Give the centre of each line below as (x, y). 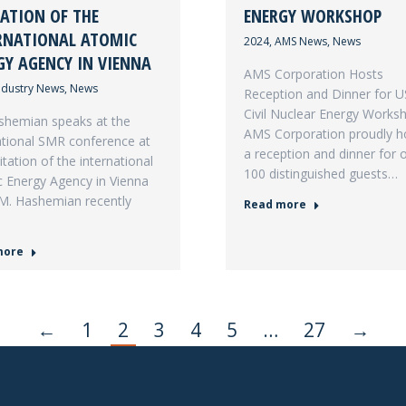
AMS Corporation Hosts (314, 74)
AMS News (301, 41)
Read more (275, 204)
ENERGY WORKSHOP (313, 16)
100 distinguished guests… (321, 174)
